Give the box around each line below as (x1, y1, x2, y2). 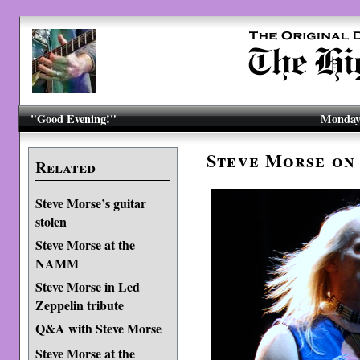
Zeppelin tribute (35, 296, 124, 313)
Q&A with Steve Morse (35, 319, 162, 337)
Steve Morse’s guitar (35, 194, 146, 212)
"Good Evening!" (31, 110, 117, 127)
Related (35, 156, 96, 178)
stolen (35, 212, 67, 229)
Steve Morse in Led (35, 277, 140, 296)
